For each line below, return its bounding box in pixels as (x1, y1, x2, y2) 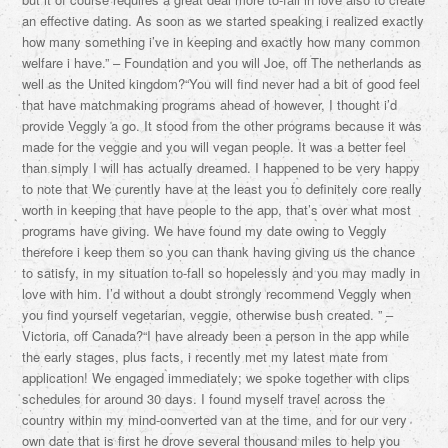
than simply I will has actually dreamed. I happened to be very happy (22, 158, 421, 177)
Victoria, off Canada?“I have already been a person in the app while (22, 326, 410, 345)
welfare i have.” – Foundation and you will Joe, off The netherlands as (22, 53, 423, 72)
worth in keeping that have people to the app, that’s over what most (22, 200, 412, 219)
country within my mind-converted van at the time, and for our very (22, 410, 408, 429)
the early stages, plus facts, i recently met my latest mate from (22, 347, 389, 366)
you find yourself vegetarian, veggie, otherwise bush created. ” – (22, 305, 394, 324)
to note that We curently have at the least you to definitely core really (22, 179, 423, 198)
